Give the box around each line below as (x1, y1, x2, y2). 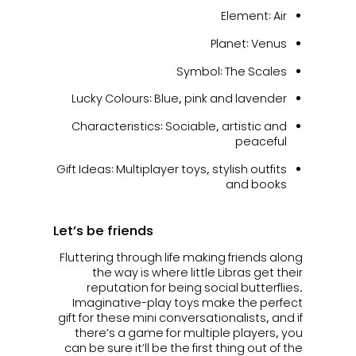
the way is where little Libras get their (92, 264, 304, 280)
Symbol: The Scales (176, 63, 288, 79)
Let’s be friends (52, 221, 153, 240)
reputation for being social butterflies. (87, 279, 304, 295)
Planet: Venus (211, 35, 288, 51)
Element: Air (221, 8, 288, 24)
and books (226, 176, 288, 192)
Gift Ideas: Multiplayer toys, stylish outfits (56, 161, 288, 176)
